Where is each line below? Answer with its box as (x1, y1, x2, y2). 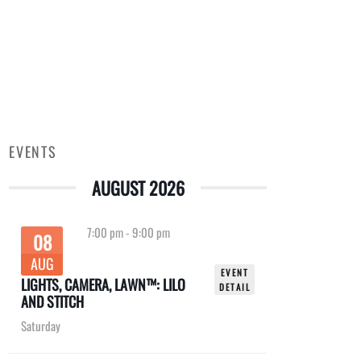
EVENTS (9, 140, 57, 162)
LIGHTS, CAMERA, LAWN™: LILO (21, 274, 185, 296)
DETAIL (218, 280, 251, 294)
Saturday (21, 317, 60, 335)
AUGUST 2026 (91, 174, 185, 201)
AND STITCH (21, 291, 84, 313)
